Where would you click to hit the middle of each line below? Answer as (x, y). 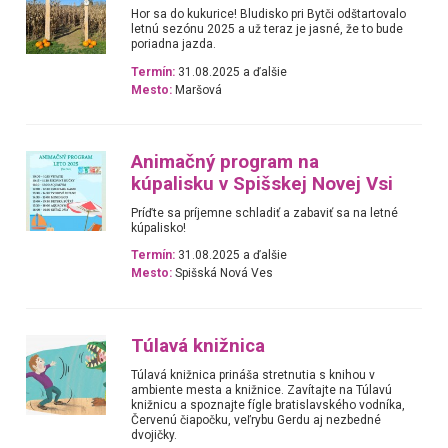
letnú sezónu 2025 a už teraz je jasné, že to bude (267, 29)
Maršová (197, 89)
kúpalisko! (159, 227)
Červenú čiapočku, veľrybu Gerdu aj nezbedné (256, 419)
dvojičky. (154, 434)
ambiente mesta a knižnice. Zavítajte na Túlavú (262, 389)
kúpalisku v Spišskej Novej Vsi (262, 183)
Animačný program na (225, 161)
